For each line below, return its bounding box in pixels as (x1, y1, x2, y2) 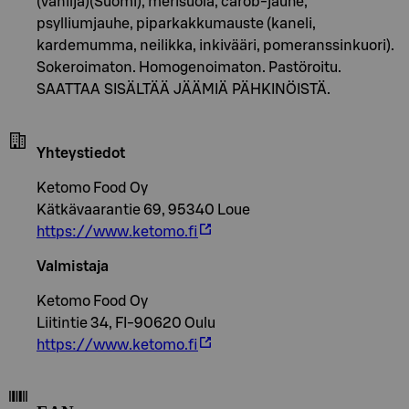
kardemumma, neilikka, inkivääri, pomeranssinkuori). (37, 37, 394, 53)
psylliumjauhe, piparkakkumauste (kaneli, (37, 16, 316, 31)
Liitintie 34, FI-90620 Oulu (37, 315, 215, 330)
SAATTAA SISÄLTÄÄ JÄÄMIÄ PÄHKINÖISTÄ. (37, 81, 330, 97)
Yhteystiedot (37, 145, 125, 161)
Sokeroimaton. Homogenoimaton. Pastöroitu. (37, 59, 341, 75)
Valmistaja (37, 258, 109, 274)
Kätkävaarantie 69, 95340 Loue (37, 202, 250, 217)
